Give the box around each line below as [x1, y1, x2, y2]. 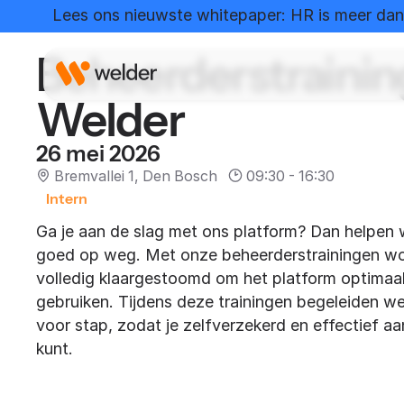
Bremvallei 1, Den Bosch [53, 167, 217, 185]
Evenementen [94, 2, 197, 21]
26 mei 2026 [35, 140, 161, 167]
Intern [45, 189, 87, 207]
